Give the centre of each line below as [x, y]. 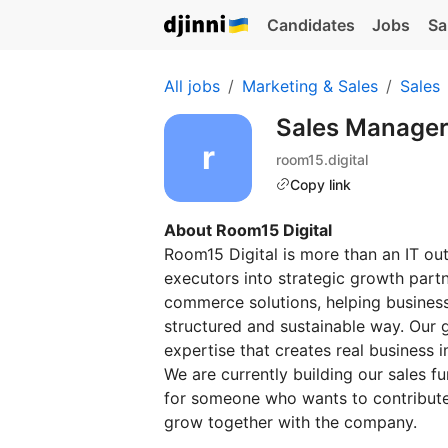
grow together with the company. [290, 422]
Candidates [310, 25]
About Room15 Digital [248, 230]
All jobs [192, 86]
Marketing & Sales [310, 86]
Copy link [320, 184]
